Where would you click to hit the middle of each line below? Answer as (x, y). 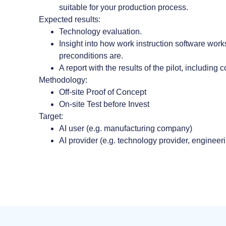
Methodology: (63, 80)
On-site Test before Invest (104, 104)
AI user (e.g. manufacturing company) (126, 128)
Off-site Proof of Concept (103, 92)
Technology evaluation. (101, 31)
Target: (51, 116)
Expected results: (70, 19)
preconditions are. (91, 55)
